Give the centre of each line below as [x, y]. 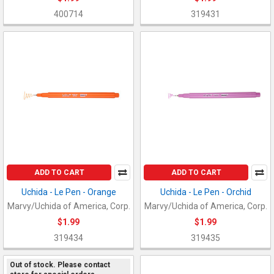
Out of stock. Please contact [60, 265]
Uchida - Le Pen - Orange [68, 192]
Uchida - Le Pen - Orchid [206, 192]
